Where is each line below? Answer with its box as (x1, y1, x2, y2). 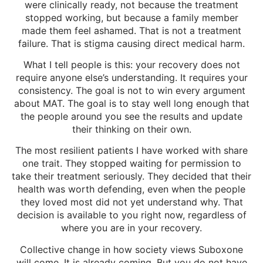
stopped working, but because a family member (25, 11, 238, 23)
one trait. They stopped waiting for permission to (22, 157, 241, 170)
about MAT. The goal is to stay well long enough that (14, 97, 249, 110)
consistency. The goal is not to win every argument (18, 85, 245, 97)
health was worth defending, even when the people (18, 183, 245, 195)
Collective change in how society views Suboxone (20, 243, 243, 255)
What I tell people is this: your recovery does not (23, 59, 240, 71)
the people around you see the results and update (21, 110, 242, 123)
